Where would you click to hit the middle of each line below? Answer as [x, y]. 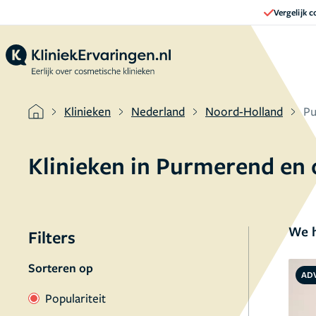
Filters [52, 237]
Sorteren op [61, 268]
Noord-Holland [244, 111]
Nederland [158, 111]
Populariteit [75, 298]
